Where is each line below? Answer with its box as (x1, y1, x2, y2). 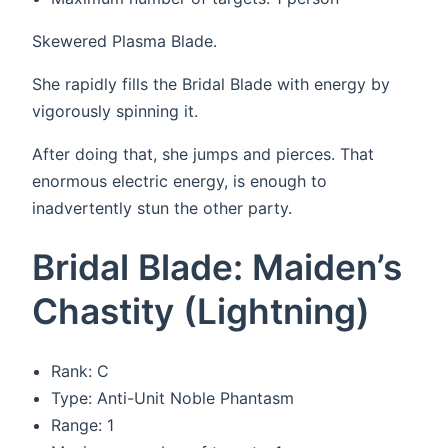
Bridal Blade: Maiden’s (32, 246, 402, 290)
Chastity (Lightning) (32, 290, 370, 334)
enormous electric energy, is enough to (32, 171, 327, 192)
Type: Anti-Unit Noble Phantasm (51, 387, 295, 408)
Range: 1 (51, 414, 115, 435)
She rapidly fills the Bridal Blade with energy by (32, 74, 390, 95)
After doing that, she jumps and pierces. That (32, 144, 374, 165)
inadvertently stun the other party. (32, 198, 292, 219)
